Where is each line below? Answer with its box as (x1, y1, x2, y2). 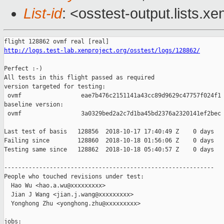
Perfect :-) (4, 65, 42, 72)
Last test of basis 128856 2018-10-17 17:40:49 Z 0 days (4, 128, 214, 135)
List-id (23, 5, 62, 22)
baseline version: (4, 101, 63, 108)
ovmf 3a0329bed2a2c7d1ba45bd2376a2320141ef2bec (4, 110, 221, 117)
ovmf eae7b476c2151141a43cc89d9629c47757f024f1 (4, 92, 221, 99)
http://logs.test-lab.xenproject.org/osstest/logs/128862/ (4, 47, 200, 54)
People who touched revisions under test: (4, 173, 144, 180)
